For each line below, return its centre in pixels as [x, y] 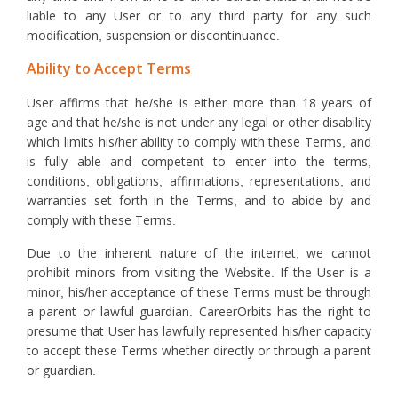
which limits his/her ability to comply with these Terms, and [199, 142]
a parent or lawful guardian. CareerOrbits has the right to [199, 312]
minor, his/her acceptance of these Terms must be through [199, 292]
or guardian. [61, 370]
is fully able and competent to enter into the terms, [199, 162]
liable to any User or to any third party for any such [199, 16]
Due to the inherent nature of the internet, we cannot [199, 253]
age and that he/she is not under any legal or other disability [199, 123]
